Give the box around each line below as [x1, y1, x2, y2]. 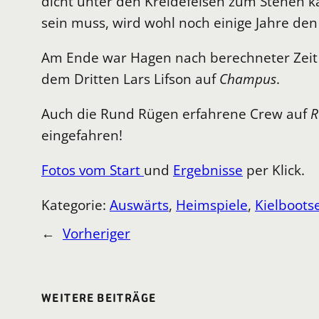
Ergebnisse [173, 160, 243, 180]
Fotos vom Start [41, 160, 144, 180]
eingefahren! [41, 125, 122, 145]
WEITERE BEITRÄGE [41, 290, 157, 307]
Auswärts [110, 195, 169, 215]
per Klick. [243, 160, 305, 180]
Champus [219, 68, 276, 88]
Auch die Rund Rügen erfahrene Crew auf [41, 103, 310, 123]
